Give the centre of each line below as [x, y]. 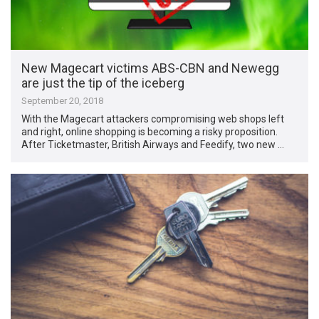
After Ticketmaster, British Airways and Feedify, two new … [153, 145]
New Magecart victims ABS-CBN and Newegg [151, 68]
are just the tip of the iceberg [103, 83]
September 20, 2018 [63, 101]
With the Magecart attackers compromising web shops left [153, 119]
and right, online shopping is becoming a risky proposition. [150, 132]
